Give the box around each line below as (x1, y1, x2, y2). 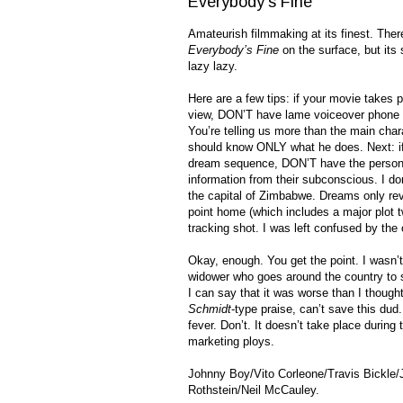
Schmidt (188, 302, 231, 317)
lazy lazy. (188, 59, 237, 74)
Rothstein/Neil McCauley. (188, 383, 319, 398)
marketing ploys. (188, 335, 274, 349)
